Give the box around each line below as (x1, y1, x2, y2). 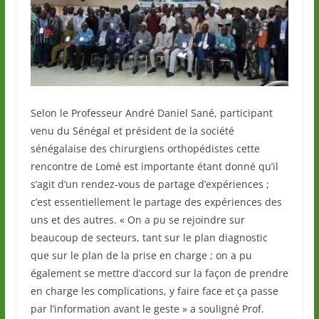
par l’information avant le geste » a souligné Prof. (30, 301, 264, 315)
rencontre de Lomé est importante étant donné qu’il (30, 159, 278, 173)
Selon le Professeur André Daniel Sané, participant (30, 105, 273, 120)
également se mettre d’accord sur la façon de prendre (30, 266, 288, 280)
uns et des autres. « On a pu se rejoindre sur (30, 212, 245, 226)
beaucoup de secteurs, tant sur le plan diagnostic (30, 230, 268, 244)
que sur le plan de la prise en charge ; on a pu (30, 248, 252, 262)
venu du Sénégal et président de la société (30, 123, 234, 137)
